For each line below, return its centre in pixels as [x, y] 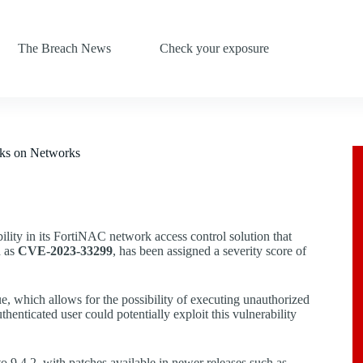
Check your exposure [214, 48]
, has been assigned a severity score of [209, 251]
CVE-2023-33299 [65, 251]
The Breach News [64, 48]
